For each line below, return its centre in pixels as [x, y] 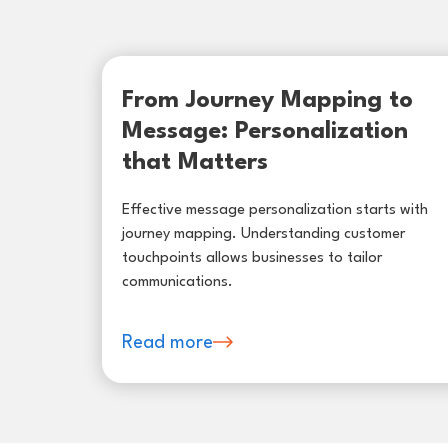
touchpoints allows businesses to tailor [252, 258]
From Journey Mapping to [267, 100]
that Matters [195, 162]
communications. [177, 282]
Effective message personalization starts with [275, 210]
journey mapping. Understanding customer [263, 234]
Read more [167, 342]
